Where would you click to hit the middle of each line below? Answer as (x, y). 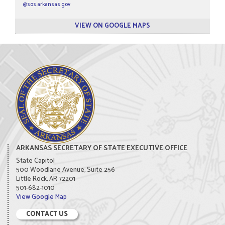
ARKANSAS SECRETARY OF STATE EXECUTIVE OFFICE (102, 148)
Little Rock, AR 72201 (46, 179)
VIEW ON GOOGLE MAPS (113, 26)
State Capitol (35, 161)
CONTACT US (47, 214)
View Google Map (41, 197)
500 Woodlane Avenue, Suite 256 (66, 170)
